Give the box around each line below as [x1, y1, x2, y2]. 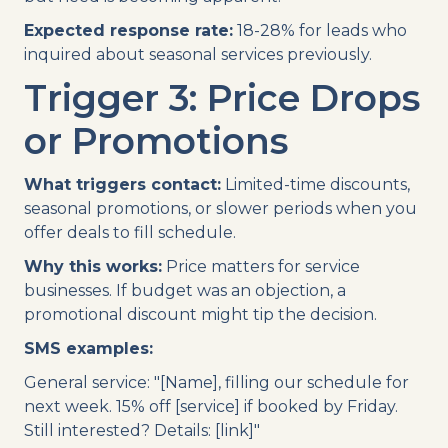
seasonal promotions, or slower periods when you [24, 198, 417, 218]
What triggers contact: [24, 174, 221, 194]
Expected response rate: [24, 20, 233, 40]
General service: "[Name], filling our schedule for [24, 372, 409, 392]
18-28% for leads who [233, 20, 407, 40]
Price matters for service [162, 256, 360, 276]
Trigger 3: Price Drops [24, 75, 420, 120]
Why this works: [24, 256, 162, 276]
